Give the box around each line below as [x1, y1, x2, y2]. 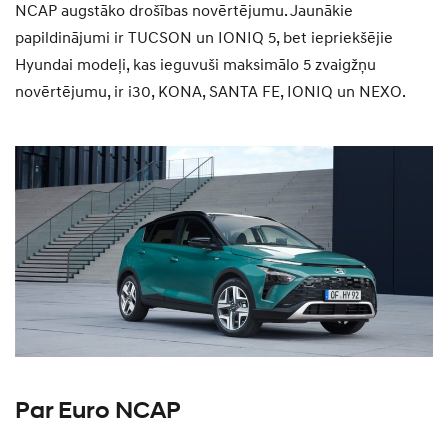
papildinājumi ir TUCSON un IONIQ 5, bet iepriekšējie [15, 28, 393, 49]
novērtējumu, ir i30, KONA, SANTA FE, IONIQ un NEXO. [15, 82, 406, 103]
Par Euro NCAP [15, 396, 181, 427]
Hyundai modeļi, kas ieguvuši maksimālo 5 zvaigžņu [15, 55, 376, 76]
